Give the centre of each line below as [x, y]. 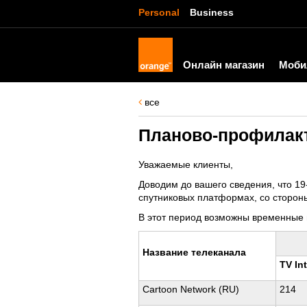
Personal [159, 12]
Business [212, 12]
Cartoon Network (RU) [191, 289]
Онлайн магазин [224, 65]
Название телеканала [194, 252]
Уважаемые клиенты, [186, 164]
